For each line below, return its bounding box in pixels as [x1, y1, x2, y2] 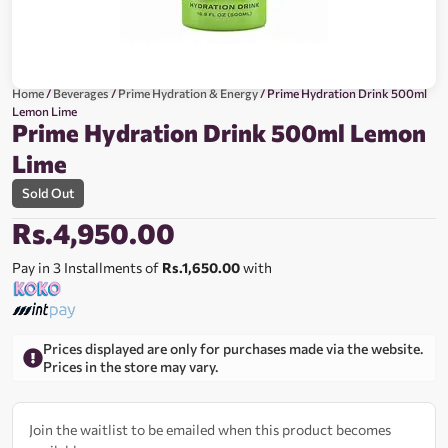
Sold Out [22, 185, 74, 202]
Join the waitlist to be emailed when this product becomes [29, 421, 391, 439]
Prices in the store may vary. [43, 358, 218, 376]
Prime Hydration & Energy [118, 86, 258, 101]
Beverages [53, 86, 109, 101]
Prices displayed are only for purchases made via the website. [43, 340, 423, 358]
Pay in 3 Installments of [12, 259, 162, 277]
